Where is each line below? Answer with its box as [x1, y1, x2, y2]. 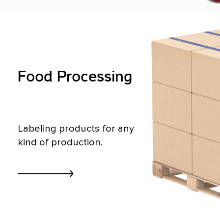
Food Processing [18, 71, 132, 85]
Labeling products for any [18, 122, 134, 135]
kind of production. [18, 136, 103, 148]
